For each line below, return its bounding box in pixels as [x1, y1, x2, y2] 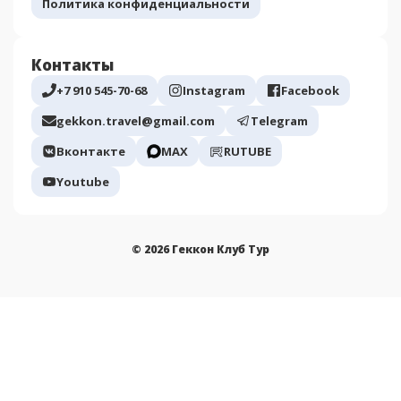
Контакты [31, 54, 114, 75]
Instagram [183, 81, 245, 98]
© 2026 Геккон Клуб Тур [132, 241, 269, 257]
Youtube [56, 173, 109, 190]
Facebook [281, 81, 339, 98]
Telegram [251, 112, 308, 129]
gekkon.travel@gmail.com [56, 112, 215, 129]
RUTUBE [224, 142, 271, 159]
